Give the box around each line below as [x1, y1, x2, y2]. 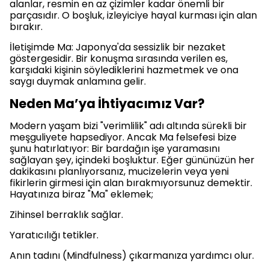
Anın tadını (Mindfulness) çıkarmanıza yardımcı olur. [10, 249, 254, 262]
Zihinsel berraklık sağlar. [10, 208, 123, 222]
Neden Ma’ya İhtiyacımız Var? [10, 95, 205, 112]
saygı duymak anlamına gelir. [10, 74, 146, 88]
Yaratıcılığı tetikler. [10, 228, 98, 242]
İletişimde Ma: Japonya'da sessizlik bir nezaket [10, 40, 226, 54]
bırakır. [10, 20, 43, 34]
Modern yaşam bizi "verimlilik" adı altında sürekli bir [10, 119, 247, 133]
